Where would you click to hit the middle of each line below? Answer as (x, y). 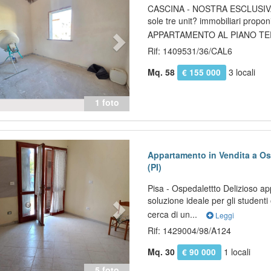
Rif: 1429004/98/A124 (190, 230)
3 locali (240, 72)
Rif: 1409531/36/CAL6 (190, 51)
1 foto (107, 102)
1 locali (236, 252)
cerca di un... (174, 214)
